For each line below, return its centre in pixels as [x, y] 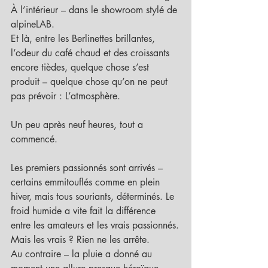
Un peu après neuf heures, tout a [78, 125]
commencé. [34, 139]
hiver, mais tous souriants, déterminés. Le [94, 197]
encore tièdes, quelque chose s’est [81, 68]
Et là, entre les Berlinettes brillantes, [84, 39]
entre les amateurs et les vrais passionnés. [95, 226]
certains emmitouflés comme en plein [87, 182]
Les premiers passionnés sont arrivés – [88, 168]
